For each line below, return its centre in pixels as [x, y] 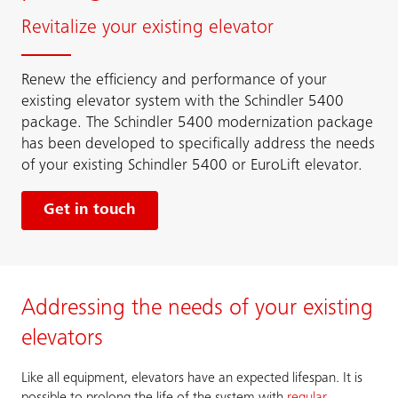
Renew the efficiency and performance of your [174, 81]
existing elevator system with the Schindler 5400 [183, 102]
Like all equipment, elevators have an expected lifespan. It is [192, 378]
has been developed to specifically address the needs [198, 145]
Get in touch [90, 211]
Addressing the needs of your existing [197, 309]
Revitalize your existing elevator [147, 28]
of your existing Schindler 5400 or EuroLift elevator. [192, 166]
